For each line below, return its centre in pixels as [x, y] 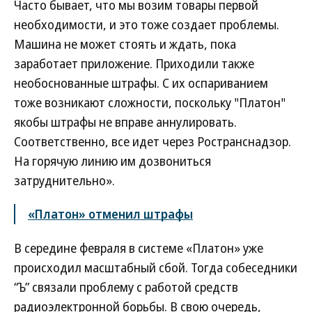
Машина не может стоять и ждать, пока [125, 44]
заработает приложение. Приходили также [134, 63]
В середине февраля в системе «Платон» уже [139, 248]
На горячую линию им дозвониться [112, 161]
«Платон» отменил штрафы [110, 214]
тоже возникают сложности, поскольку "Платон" [150, 102]
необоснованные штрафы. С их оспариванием [141, 83]
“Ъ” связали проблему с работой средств [126, 287]
